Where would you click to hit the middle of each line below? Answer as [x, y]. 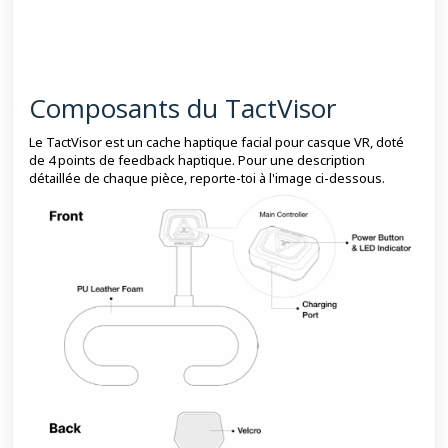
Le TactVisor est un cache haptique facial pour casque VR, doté [216, 141]
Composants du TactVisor [182, 107]
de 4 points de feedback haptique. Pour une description [197, 159]
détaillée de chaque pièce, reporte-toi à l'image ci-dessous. [207, 177]
